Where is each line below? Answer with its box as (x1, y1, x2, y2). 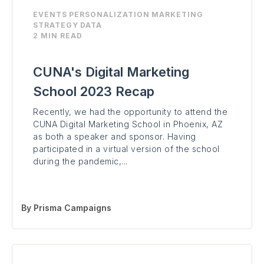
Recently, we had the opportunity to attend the (33, 107, 227, 117)
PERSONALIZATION (69, 10, 150, 19)
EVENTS (33, 10, 67, 19)
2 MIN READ (33, 31, 82, 41)
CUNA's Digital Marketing (33, 64, 189, 80)
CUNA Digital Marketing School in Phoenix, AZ (33, 119, 223, 130)
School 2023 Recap (33, 84, 154, 100)
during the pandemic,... (33, 156, 128, 167)
